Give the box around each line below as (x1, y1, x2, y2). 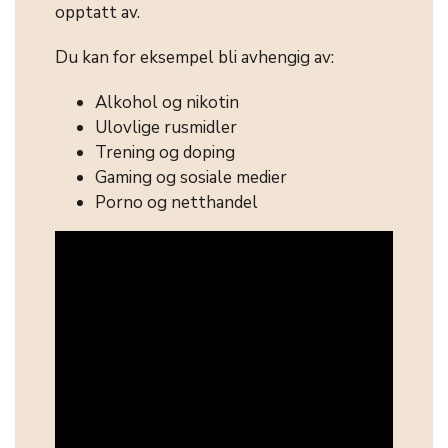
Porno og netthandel (95, 191, 258, 215)
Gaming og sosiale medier (95, 166, 287, 190)
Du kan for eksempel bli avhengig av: (55, 46, 334, 70)
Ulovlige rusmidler (95, 116, 237, 140)
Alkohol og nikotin (95, 91, 239, 115)
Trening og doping (95, 141, 235, 165)
